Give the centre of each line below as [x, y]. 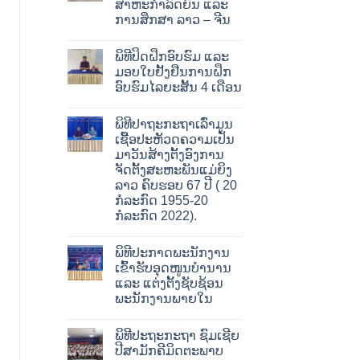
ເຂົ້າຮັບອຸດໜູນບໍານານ [173, 268]
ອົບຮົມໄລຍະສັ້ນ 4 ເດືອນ [178, 88]
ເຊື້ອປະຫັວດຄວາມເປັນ [174, 140]
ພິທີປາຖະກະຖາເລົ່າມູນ [174, 125]
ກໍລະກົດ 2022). [155, 216]
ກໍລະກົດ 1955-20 [161, 201]
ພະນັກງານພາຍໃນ [164, 299]
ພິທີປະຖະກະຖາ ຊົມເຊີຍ [177, 336]
